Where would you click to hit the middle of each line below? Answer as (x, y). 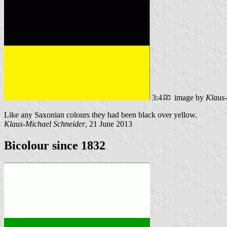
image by (189, 98)
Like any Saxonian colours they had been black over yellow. (101, 115)
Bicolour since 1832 (55, 146)
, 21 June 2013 (109, 124)
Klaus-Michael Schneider (45, 124)
